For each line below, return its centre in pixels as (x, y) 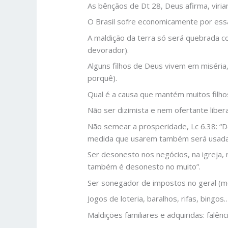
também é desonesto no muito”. (144, 167)
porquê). (103, 78)
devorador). (108, 50)
